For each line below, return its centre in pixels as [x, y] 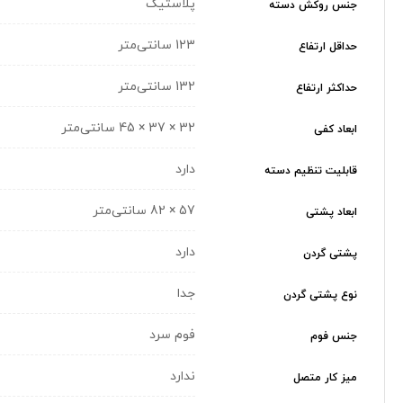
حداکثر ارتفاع [327, 89]
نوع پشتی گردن [320, 296]
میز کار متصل [325, 378]
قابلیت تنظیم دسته [311, 171]
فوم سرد [172, 335]
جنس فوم [334, 337]
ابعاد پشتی [331, 213]
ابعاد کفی [336, 130]
